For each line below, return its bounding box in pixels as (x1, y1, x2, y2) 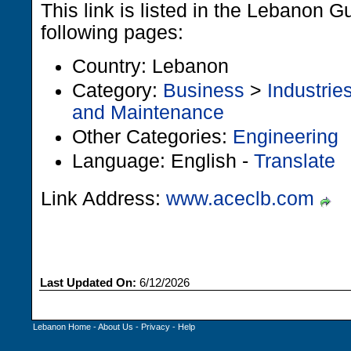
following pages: (41, 22, 183, 43)
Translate (254, 150, 335, 172)
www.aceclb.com (166, 188, 314, 209)
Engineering (233, 125, 338, 147)
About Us (98, 322, 133, 331)
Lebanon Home (33, 322, 91, 331)
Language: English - (72, 150, 254, 172)
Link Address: (41, 188, 166, 209)
